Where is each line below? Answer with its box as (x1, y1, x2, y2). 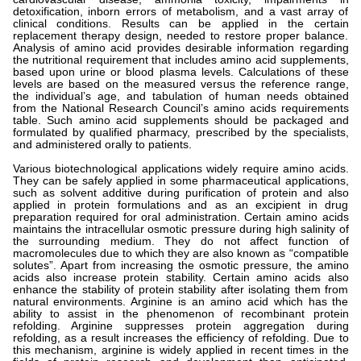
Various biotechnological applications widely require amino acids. (12, 163, 349, 176)
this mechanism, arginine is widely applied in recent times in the (12, 344, 349, 357)
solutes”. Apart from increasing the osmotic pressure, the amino (12, 259, 349, 272)
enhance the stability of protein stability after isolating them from (12, 284, 349, 297)
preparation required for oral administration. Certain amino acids (12, 211, 349, 224)
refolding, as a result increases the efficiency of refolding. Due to (12, 332, 349, 345)
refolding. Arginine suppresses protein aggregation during (12, 320, 349, 333)
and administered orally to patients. (12, 139, 192, 151)
